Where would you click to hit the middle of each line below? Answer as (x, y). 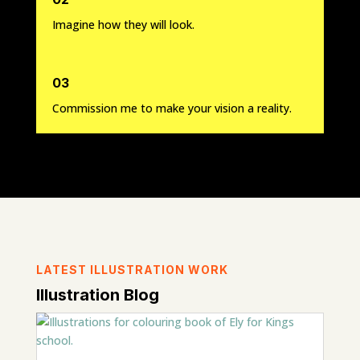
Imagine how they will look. (123, 25)
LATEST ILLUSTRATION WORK (132, 270)
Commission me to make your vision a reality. (172, 108)
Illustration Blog (97, 295)
